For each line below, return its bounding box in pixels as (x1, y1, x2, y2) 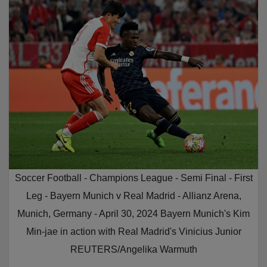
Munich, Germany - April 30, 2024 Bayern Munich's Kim (17, 208, 250, 219)
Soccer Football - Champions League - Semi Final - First (14, 172, 253, 183)
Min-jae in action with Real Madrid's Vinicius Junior (26, 226, 241, 237)
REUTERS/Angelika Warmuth (70, 244, 197, 254)
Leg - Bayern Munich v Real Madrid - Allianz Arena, (26, 190, 241, 201)
